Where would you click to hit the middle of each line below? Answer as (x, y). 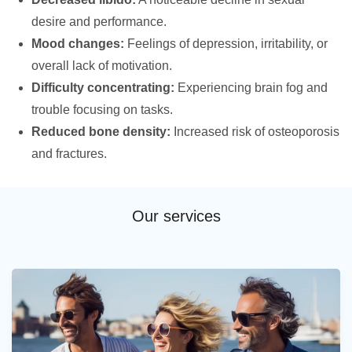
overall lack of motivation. (102, 66)
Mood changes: (78, 44)
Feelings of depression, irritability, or (226, 44)
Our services (176, 216)
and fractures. (69, 154)
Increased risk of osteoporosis (255, 132)
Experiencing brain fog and (251, 88)
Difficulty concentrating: (103, 88)
